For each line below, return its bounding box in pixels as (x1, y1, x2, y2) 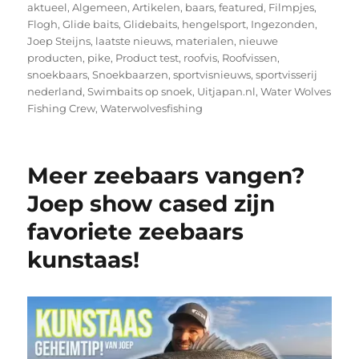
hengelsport (182, 17, 247, 30)
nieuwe (239, 34, 279, 47)
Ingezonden (251, 17, 316, 30)
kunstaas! (27, 245, 140, 273)
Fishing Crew (27, 101, 96, 115)
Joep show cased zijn (27, 189, 276, 217)
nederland (27, 84, 83, 98)
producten (27, 50, 83, 64)
